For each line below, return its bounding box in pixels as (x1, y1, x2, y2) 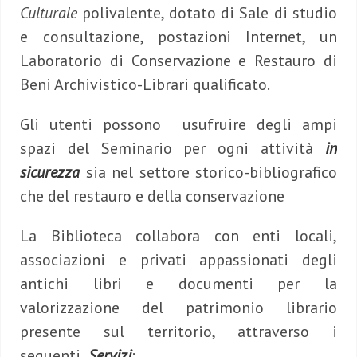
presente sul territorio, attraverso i (20, 321, 337, 343)
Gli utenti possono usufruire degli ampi (20, 114, 337, 135)
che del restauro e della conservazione (20, 186, 284, 207)
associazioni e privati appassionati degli (20, 249, 337, 271)
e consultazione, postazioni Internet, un (20, 26, 337, 48)
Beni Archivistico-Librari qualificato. (20, 74, 270, 96)
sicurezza (20, 162, 80, 183)
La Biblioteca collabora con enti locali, (20, 226, 337, 247)
